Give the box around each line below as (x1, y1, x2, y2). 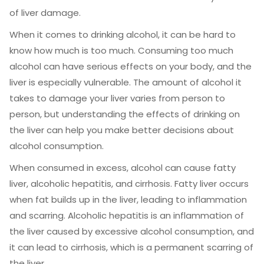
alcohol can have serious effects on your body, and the (9, 60, 252, 72)
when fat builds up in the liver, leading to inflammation (9, 193, 247, 206)
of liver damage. (9, 6, 81, 19)
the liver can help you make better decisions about (9, 124, 234, 136)
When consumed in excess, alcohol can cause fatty (9, 161, 236, 174)
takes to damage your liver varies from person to (9, 92, 225, 104)
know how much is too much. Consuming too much (9, 44, 233, 57)
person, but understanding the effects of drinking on (9, 108, 240, 120)
